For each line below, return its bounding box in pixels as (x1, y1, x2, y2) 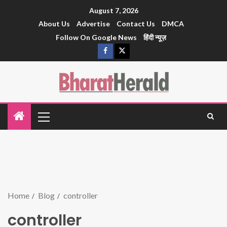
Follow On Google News (56, 33, 137, 42)
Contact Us (116, 19, 155, 28)
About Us (38, 19, 70, 28)
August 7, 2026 (89, 6, 138, 15)
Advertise (76, 19, 110, 28)
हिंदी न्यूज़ (143, 33, 166, 42)
